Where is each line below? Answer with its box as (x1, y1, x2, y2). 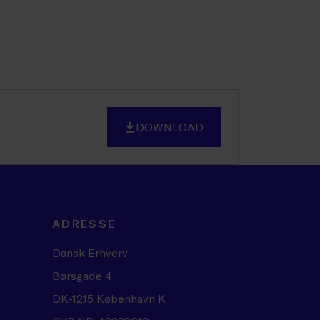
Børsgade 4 (52, 269, 112, 282)
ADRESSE (52, 216, 116, 230)
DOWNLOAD (136, 120, 204, 134)
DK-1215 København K (52, 291, 166, 305)
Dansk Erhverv (52, 246, 128, 259)
